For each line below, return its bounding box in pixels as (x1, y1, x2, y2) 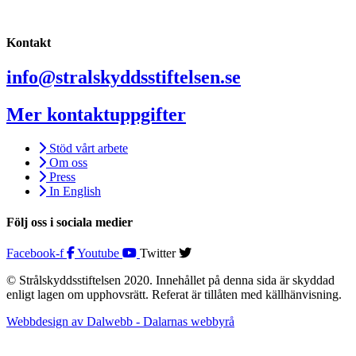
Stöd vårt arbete (49, 141, 128, 155)
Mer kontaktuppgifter (6, 103, 186, 125)
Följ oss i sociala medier (6, 215, 133, 230)
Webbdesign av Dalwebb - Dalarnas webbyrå (6, 315, 234, 329)
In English (49, 184, 101, 198)
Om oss (49, 155, 87, 169)
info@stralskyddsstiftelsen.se (6, 67, 241, 87)
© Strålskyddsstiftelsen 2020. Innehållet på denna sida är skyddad (6, 273, 335, 288)
